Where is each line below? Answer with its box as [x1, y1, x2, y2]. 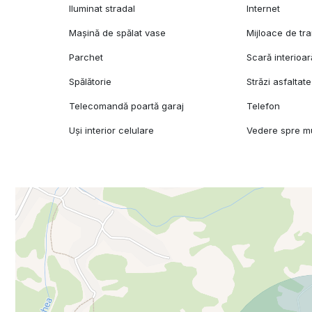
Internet [247, 3, 281, 15]
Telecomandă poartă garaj [69, 100, 185, 112]
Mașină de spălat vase [69, 27, 166, 39]
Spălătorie [69, 76, 112, 88]
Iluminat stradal [69, 3, 136, 15]
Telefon [247, 100, 281, 112]
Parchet [69, 52, 104, 63]
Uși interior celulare [69, 125, 155, 136]
